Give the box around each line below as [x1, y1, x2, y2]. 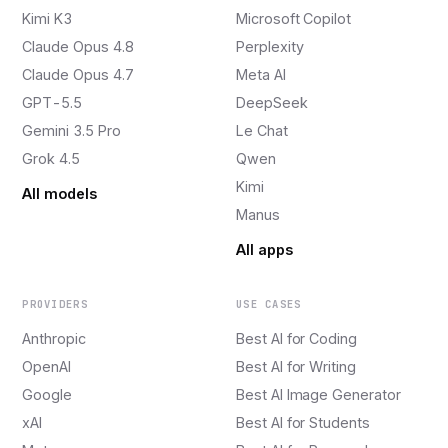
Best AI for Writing [236, 357, 357, 375]
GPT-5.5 [22, 94, 83, 112]
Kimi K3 [22, 10, 73, 28]
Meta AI [236, 66, 286, 84]
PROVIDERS [22, 296, 88, 311]
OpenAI [22, 357, 72, 375]
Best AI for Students [236, 413, 370, 431]
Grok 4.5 [22, 150, 80, 168]
